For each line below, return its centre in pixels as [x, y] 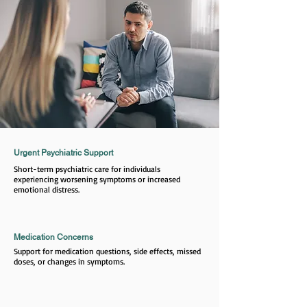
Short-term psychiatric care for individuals [87, 169]
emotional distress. [47, 189]
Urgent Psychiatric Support [63, 153]
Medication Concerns [53, 237]
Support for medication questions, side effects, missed [107, 251]
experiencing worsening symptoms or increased [97, 179]
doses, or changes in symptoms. [69, 261]
